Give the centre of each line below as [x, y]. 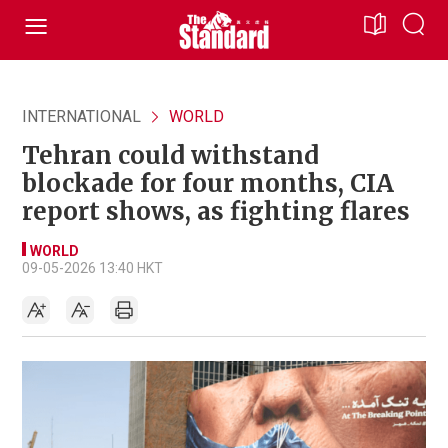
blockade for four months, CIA [208, 183]
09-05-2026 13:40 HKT [92, 268]
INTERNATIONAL [81, 116]
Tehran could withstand [170, 155]
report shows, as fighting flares [216, 211]
